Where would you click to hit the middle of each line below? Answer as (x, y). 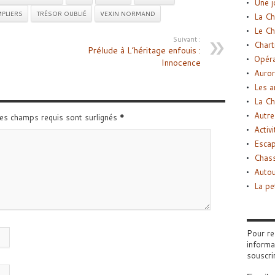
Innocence (181, 63)
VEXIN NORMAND (127, 14)
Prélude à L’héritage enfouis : (144, 51)
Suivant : (187, 40)
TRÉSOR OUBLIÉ (61, 14)
